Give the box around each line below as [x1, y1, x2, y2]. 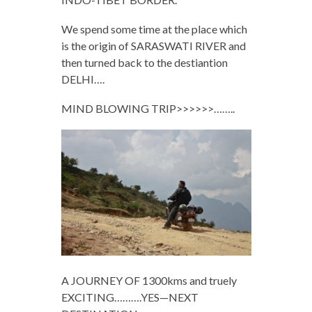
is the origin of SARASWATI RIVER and [61, 38, 246, 52]
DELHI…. [61, 72, 104, 86]
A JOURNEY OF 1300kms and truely [61, 274, 237, 288]
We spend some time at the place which [61, 22, 247, 36]
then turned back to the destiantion [61, 55, 228, 69]
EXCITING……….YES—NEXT [61, 290, 198, 304]
